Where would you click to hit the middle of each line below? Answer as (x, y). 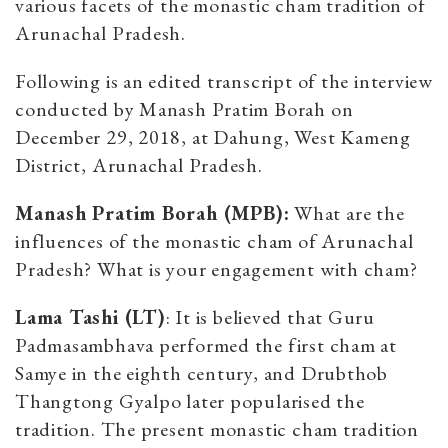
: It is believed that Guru (270, 316)
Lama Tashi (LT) (90, 316)
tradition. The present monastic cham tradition (217, 428)
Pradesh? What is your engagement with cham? (216, 268)
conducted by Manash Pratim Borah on (184, 108)
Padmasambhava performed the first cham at (206, 344)
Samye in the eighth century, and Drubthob (201, 372)
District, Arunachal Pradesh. (139, 164)
